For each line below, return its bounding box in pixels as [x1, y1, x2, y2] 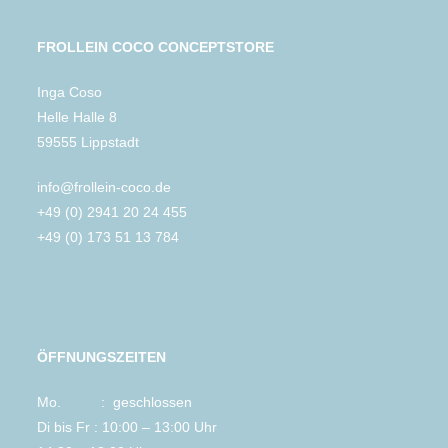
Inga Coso [37, 84, 103, 101]
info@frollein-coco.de [37, 179, 172, 196]
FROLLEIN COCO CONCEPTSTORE [37, 39, 275, 56]
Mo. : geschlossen [37, 394, 193, 411]
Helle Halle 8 [37, 109, 118, 126]
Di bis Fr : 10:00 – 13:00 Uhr [37, 419, 218, 436]
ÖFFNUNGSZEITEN [37, 349, 167, 366]
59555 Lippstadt [37, 134, 140, 151]
